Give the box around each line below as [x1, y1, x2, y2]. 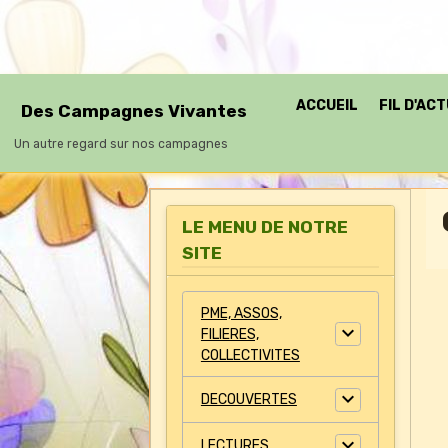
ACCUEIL [296, 97, 358, 114]
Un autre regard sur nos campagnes [14, 136, 228, 151]
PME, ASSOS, [200, 304, 282, 322]
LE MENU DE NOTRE [182, 216, 349, 237]
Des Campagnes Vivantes [21, 100, 247, 121]
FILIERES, [200, 325, 259, 343]
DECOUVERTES [200, 391, 297, 408]
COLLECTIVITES [200, 346, 300, 364]
